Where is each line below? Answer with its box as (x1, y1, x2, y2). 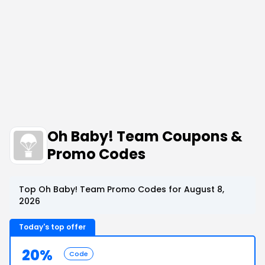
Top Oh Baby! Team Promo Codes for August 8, (19, 183, 224, 195)
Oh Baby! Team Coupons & (47, 127, 243, 146)
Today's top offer (19, 222, 86, 232)
